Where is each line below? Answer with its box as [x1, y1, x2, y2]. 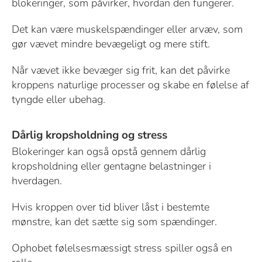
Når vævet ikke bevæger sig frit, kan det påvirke [11, 63, 230, 78]
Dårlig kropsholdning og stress [11, 127, 167, 143]
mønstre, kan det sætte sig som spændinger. [11, 215, 217, 229]
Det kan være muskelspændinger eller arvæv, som [11, 22, 243, 37]
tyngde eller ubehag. [11, 92, 105, 107]
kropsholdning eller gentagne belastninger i [11, 159, 211, 174]
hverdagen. [11, 174, 62, 188]
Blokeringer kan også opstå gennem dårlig [11, 144, 206, 159]
